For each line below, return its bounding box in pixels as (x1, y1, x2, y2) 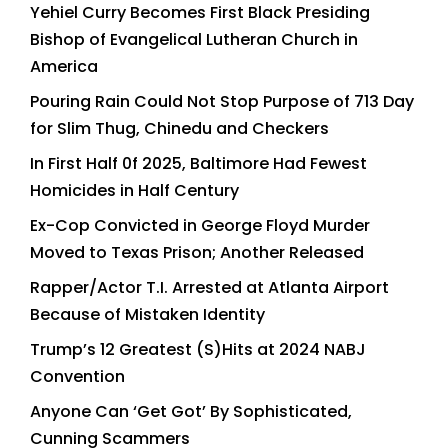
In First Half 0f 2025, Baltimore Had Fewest (30, 151, 367, 175)
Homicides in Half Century (30, 178, 239, 202)
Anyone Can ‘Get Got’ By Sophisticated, (30, 399, 352, 423)
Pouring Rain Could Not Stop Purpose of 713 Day (30, 89, 414, 113)
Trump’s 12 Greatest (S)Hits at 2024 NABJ (30, 337, 366, 361)
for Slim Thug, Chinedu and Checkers (30, 116, 329, 140)
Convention (30, 364, 125, 388)
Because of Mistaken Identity (30, 302, 265, 326)
